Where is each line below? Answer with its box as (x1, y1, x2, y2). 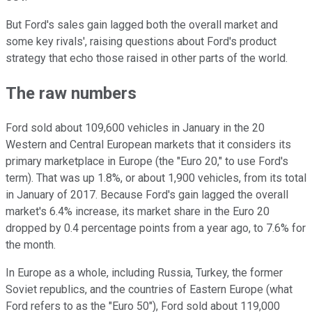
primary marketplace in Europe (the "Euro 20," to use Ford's (6, 154, 288, 168)
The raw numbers (6, 83, 136, 103)
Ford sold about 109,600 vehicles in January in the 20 (6, 120, 265, 134)
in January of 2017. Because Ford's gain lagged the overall (6, 187, 288, 201)
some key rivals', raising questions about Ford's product (6, 34, 276, 48)
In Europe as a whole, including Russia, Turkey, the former (6, 265, 283, 279)
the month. (6, 237, 56, 251)
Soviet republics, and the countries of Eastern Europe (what (6, 282, 292, 296)
